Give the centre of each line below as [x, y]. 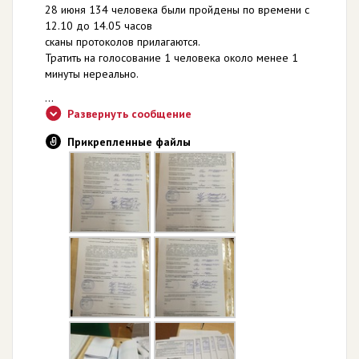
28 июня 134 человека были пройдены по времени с [177, 9]
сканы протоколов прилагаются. [123, 41]
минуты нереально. [92, 73]
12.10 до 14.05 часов [99, 25]
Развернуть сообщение [129, 113]
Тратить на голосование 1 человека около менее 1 [171, 57]
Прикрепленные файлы [129, 141]
